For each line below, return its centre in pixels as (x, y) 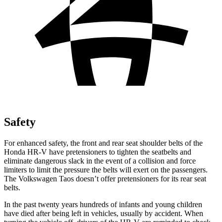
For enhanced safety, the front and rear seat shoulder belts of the (103, 143)
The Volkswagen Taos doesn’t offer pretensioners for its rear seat (105, 178)
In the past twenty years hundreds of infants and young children (103, 204)
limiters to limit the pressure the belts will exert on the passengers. (106, 169)
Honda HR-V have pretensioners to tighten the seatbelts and (98, 152)
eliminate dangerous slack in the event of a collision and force (100, 161)
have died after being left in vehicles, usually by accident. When (104, 213)
